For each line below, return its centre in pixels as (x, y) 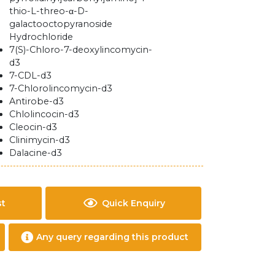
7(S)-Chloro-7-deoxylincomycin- (81, 50)
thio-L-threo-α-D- (49, 11)
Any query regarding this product (113, 237)
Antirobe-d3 (37, 101)
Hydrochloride (41, 37)
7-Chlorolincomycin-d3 (61, 88)
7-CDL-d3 (31, 76)
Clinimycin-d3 (40, 140)
